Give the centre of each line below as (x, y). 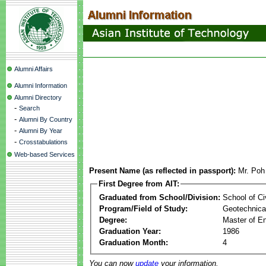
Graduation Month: (134, 242)
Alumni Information (41, 85)
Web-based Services (45, 154)
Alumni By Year (41, 131)
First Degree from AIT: (139, 184)
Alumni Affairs (34, 69)
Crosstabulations (43, 142)
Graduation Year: (130, 231)
